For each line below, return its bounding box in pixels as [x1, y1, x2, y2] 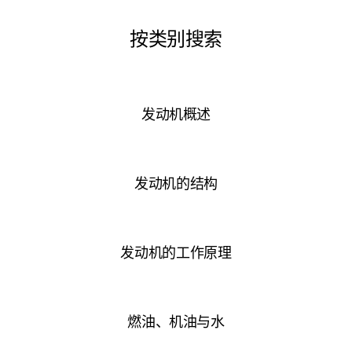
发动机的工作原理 [120, 241, 232, 262]
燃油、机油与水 [127, 310, 225, 331]
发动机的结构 [134, 172, 218, 192]
